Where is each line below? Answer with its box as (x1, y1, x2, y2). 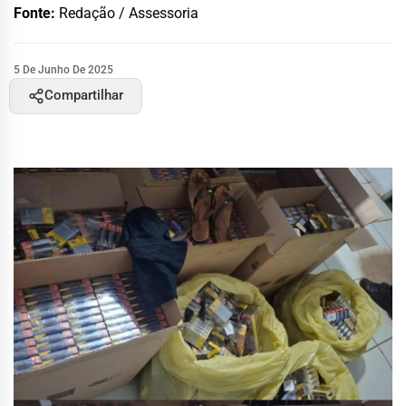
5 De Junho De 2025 (14, 63, 113, 76)
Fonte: (14, 4, 59, 22)
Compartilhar (44, 87, 123, 103)
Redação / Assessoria (59, 4, 198, 22)
